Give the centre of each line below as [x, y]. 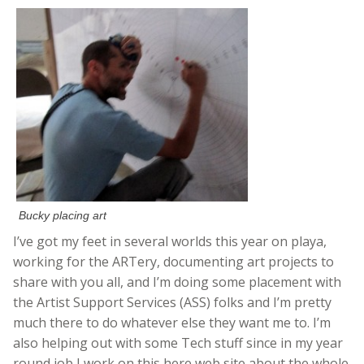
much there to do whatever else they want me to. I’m [172, 323]
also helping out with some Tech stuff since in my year [178, 343]
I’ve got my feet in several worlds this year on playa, [170, 242]
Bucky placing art [63, 216]
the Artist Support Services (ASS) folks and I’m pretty [172, 303]
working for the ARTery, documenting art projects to [173, 262]
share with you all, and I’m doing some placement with [177, 282]
